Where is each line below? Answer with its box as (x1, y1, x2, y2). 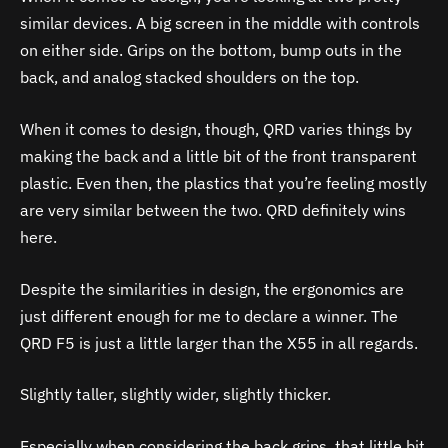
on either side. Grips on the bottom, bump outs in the (20, 40, 402, 61)
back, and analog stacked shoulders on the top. (20, 67, 359, 88)
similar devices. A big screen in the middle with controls (20, 13, 420, 34)
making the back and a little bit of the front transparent (20, 146, 417, 166)
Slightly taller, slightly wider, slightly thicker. (20, 384, 331, 405)
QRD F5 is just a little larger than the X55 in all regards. (20, 332, 418, 353)
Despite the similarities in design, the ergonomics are (20, 278, 404, 299)
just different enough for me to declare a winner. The (20, 305, 398, 326)
